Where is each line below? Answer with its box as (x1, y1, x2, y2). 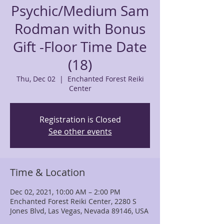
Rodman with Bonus (14, 19, 145, 38)
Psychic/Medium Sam (11, 1, 149, 20)
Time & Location (10, 165, 85, 179)
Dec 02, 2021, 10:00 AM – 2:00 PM (10, 187, 120, 196)
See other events (48, 126, 112, 137)
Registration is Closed (39, 114, 121, 125)
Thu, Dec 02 (16, 74, 55, 83)
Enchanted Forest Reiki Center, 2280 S (10, 196, 136, 206)
